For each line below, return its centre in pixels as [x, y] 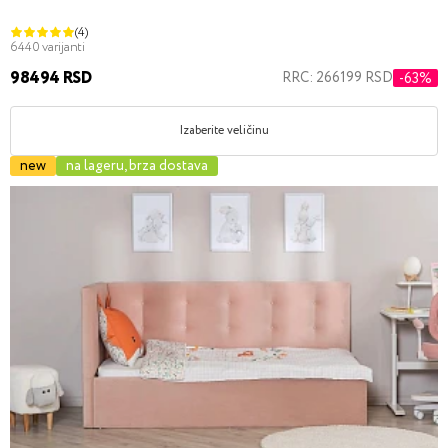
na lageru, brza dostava [137, 166]
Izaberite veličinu [224, 130]
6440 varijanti [48, 47]
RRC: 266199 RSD [337, 78]
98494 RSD [51, 78]
